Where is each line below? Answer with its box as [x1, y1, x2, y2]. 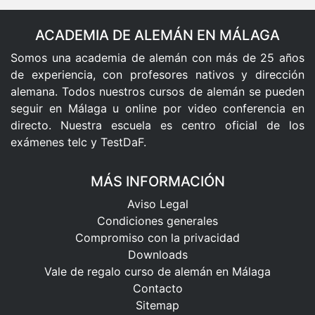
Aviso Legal [127, 196, 188, 211]
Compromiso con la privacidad [75, 230, 240, 245]
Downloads [127, 247, 188, 262]
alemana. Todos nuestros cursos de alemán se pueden [11, 84, 304, 98]
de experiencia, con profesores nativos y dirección [11, 67, 304, 82]
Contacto [132, 281, 183, 295]
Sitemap [136, 297, 179, 312]
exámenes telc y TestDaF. [11, 134, 146, 149]
